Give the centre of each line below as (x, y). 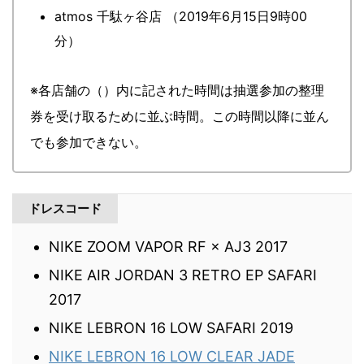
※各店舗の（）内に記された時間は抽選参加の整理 (177, 90)
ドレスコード (65, 208)
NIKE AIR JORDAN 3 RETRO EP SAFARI (183, 275)
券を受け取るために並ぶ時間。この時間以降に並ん (180, 116)
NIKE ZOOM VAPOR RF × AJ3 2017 (168, 246)
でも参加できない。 (89, 142)
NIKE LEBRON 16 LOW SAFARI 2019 (171, 327)
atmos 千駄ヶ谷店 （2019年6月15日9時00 (181, 16)
